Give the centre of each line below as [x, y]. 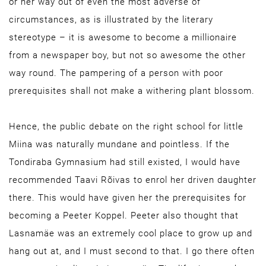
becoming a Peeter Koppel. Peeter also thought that [124, 216]
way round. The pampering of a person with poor [116, 73]
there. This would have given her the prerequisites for [128, 198]
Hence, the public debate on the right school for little [126, 126]
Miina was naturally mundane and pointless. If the [119, 144]
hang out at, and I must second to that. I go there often [132, 251]
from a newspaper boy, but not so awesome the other [127, 55]
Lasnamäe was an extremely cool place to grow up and [131, 233]
